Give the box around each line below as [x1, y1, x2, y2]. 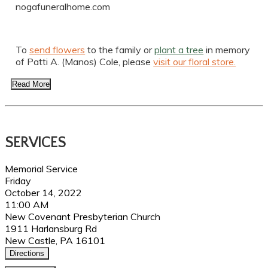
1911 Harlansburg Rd [5, 223, 97, 235]
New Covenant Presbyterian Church [5, 211, 160, 223]
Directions [10, 249, 44, 258]
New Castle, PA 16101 [5, 234, 105, 247]
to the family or [85, 44, 155, 56]
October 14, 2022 [5, 187, 82, 199]
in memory [203, 44, 251, 56]
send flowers [29, 44, 86, 56]
